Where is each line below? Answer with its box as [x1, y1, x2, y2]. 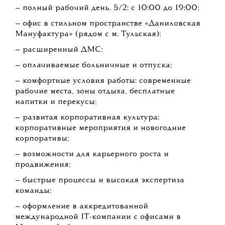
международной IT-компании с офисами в [15, 213, 181, 221]
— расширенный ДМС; [15, 46, 103, 54]
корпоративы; [15, 135, 69, 143]
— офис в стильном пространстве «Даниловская [15, 20, 200, 28]
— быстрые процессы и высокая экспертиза [15, 176, 184, 185]
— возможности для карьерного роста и [15, 150, 169, 159]
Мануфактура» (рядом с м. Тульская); [15, 30, 161, 39]
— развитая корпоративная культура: [15, 114, 159, 122]
